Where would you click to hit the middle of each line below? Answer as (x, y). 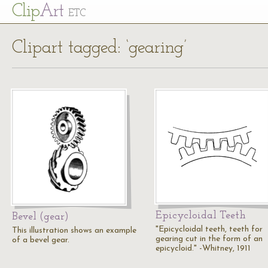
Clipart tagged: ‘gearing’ (99, 48)
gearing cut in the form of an (209, 239)
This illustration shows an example (74, 231)
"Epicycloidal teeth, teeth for (209, 229)
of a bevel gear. (41, 240)
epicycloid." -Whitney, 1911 (203, 249)
